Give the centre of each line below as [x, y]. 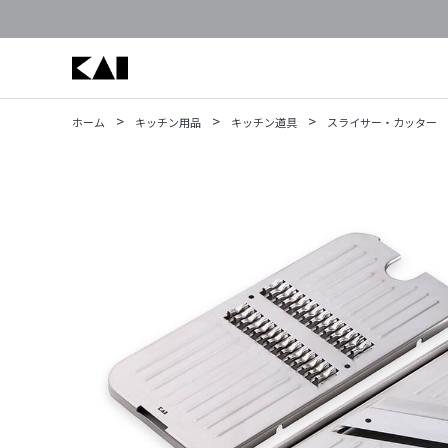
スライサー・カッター [382, 122]
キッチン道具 [264, 122]
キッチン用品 [168, 122]
